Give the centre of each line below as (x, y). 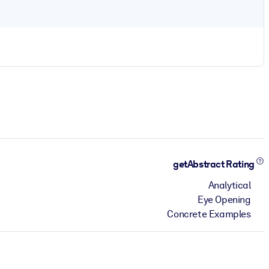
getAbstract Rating (215, 165)
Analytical (229, 185)
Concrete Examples (209, 214)
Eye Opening (224, 199)
